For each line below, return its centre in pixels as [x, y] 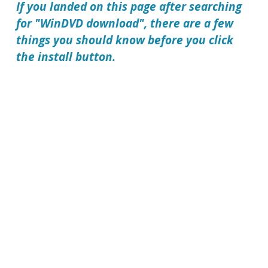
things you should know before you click [125, 40]
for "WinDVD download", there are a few [125, 23]
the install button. [66, 57]
